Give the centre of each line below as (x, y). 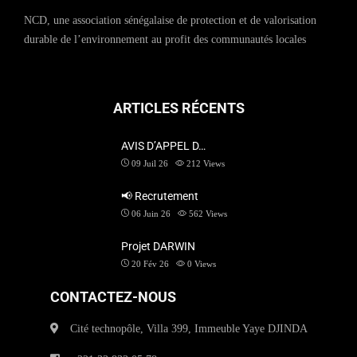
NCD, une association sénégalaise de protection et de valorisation (170, 20)
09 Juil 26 (149, 163)
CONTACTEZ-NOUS (113, 297)
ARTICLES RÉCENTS (178, 108)
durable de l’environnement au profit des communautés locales (165, 39)
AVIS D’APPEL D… (163, 146)
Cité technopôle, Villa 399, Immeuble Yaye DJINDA (187, 329)
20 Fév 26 (150, 264)
